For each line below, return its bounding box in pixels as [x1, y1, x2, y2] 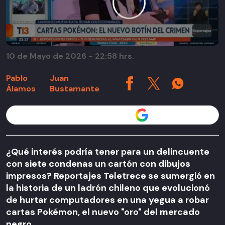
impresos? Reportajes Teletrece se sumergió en [6, 169, 215, 182]
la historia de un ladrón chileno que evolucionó [6, 181, 210, 194]
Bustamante [49, 83, 99, 94]
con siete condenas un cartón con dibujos [6, 157, 190, 170]
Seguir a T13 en [79, 110, 131, 120]
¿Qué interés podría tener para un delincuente [6, 145, 209, 158]
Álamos [6, 83, 36, 94]
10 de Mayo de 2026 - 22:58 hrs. [6, 51, 134, 62]
